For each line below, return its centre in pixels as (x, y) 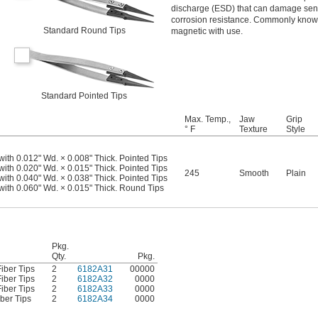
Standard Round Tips (84, 31)
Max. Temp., (208, 120)
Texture (253, 130)
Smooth (254, 174)
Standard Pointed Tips (84, 96)
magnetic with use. (207, 32)
